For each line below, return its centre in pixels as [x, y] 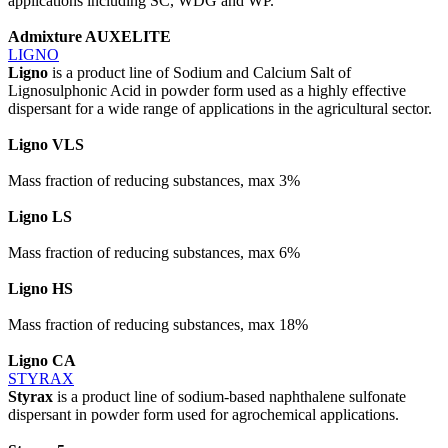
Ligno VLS [46, 144]
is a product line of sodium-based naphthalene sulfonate [231, 396]
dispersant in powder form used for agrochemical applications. [203, 414]
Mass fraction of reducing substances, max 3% [154, 180]
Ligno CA [42, 360]
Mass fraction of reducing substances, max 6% [154, 252]
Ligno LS [40, 216]
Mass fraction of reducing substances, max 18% [158, 324]
